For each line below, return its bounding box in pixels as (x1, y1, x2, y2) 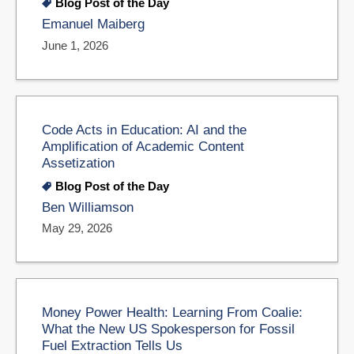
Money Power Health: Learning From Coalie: (42, 305, 303, 320)
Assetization (42, 155, 115, 170)
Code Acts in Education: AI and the (42, 122, 247, 137)
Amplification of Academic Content (42, 138, 244, 153)
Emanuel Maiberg (42, 17, 145, 32)
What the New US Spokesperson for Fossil (42, 322, 295, 337)
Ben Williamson (42, 199, 134, 215)
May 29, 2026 (42, 221, 112, 235)
